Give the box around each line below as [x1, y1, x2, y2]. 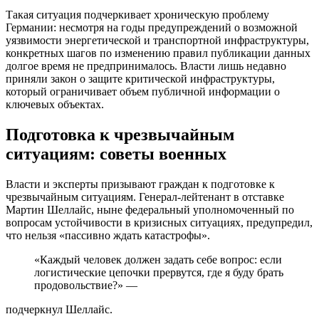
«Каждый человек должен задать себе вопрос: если [34, 253, 282, 266]
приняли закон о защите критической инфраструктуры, [6, 73, 275, 85]
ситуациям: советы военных [6, 144, 226, 163]
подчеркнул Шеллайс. [6, 303, 113, 315]
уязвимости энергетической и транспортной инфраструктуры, [6, 34, 309, 47]
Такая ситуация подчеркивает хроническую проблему [6, 9, 269, 21]
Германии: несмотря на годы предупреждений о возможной [6, 21, 298, 34]
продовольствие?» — [34, 278, 137, 291]
